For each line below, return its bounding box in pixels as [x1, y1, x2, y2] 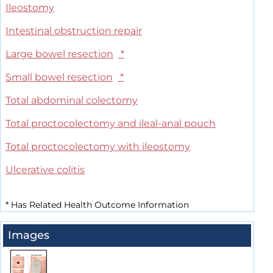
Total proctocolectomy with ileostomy [5, 141, 190, 153]
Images [8, 229, 49, 243]
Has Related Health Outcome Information [9, 199, 189, 211]
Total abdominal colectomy [5, 94, 138, 107]
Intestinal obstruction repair [5, 25, 142, 37]
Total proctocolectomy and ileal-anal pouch [5, 118, 216, 130]
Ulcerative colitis [5, 164, 85, 176]
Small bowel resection [5, 71, 113, 83]
